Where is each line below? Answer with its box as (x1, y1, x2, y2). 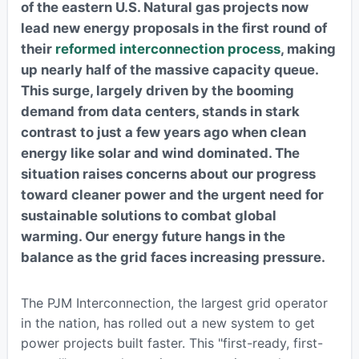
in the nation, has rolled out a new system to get (20, 314, 315, 331)
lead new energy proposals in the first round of (20, 19, 327, 36)
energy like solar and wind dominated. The (20, 144, 300, 161)
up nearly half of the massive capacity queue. (20, 61, 318, 78)
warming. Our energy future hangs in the (20, 228, 285, 244)
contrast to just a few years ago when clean (20, 123, 306, 140)
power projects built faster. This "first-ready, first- (20, 334, 323, 351)
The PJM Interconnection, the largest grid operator (20, 294, 328, 311)
